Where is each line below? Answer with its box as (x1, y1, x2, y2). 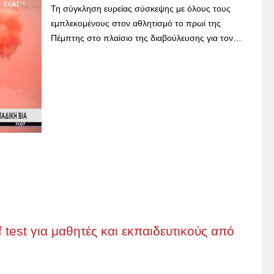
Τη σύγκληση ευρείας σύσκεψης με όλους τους (51, 4, 231, 13)
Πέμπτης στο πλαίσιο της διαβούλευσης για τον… (51, 33, 242, 43)
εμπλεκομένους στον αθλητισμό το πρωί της (51, 18, 221, 28)
